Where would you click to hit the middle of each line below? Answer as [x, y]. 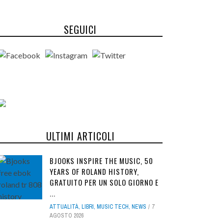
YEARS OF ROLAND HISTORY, [94, 171]
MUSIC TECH [113, 206]
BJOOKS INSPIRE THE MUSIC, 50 [101, 160]
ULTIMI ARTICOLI [80, 136]
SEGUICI [80, 29]
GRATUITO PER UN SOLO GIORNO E [104, 182]
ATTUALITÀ [64, 206]
